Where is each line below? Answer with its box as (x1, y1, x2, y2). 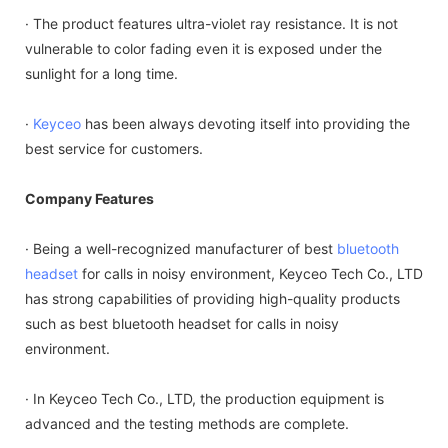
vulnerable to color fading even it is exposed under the (25, 39, 382, 57)
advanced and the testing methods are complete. (25, 414, 349, 432)
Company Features (25, 189, 154, 207)
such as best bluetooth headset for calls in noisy (25, 314, 339, 332)
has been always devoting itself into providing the (81, 114, 410, 132)
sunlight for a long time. (25, 64, 178, 82)
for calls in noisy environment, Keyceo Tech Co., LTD (78, 264, 423, 282)
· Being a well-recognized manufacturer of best (25, 239, 337, 257)
